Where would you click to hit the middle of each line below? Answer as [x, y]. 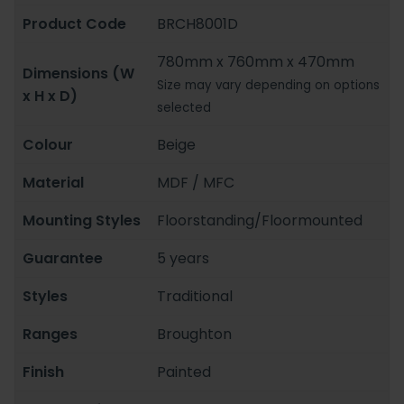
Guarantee [63, 259]
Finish [43, 372]
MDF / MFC [196, 183]
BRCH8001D [198, 24]
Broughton [195, 335]
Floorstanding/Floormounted [260, 221]
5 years [184, 259]
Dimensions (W [78, 73]
